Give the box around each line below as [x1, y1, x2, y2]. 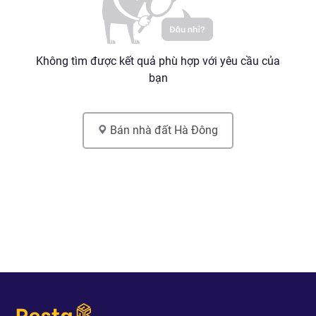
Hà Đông [174, 123, 218, 137]
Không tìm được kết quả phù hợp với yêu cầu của [36, 54, 280, 68]
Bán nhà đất [110, 123, 171, 137]
